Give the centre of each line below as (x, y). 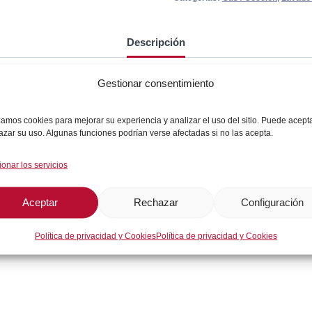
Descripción (156, 42)
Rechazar (156, 202)
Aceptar (40, 202)
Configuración (272, 202)
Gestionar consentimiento (156, 83)
